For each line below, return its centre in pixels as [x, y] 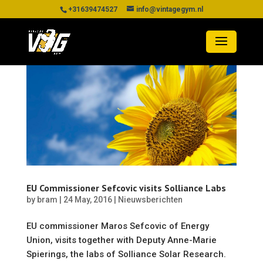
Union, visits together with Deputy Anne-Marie [121, 240]
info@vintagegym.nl [169, 9]
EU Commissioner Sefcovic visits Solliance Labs [126, 188]
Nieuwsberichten [150, 200]
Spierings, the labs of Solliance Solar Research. [126, 254]
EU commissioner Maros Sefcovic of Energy [117, 226]
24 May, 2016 [87, 200]
